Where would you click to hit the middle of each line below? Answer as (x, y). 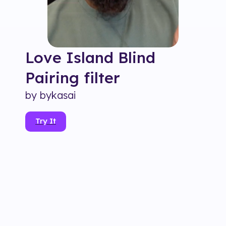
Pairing (52, 78)
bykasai (58, 95)
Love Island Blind (90, 58)
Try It (46, 121)
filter (102, 78)
